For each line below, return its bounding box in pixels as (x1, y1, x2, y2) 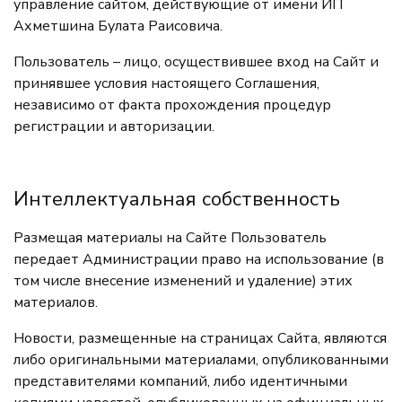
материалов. (13, 293, 98, 312)
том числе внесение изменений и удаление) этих (13, 271, 353, 291)
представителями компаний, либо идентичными (13, 371, 347, 391)
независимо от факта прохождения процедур (13, 95, 331, 115)
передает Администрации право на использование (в (13, 249, 384, 269)
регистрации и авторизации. (13, 117, 218, 136)
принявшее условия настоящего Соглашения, (13, 74, 319, 93)
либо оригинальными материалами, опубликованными (13, 350, 389, 370)
